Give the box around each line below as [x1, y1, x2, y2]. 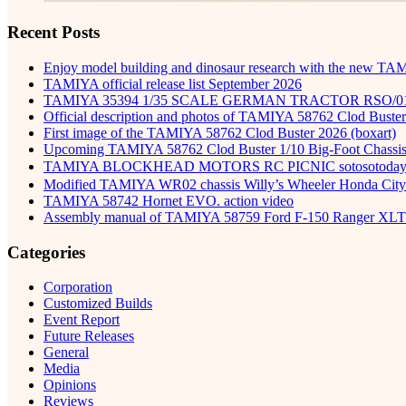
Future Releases [43, 328, 134, 344]
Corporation [43, 279, 112, 295]
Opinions [43, 377, 96, 393]
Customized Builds [43, 295, 152, 312]
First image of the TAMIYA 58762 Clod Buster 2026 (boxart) [43, 124, 396, 140]
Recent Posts [7, 23, 100, 43]
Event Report [43, 312, 120, 328]
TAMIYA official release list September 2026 [43, 75, 302, 92]
